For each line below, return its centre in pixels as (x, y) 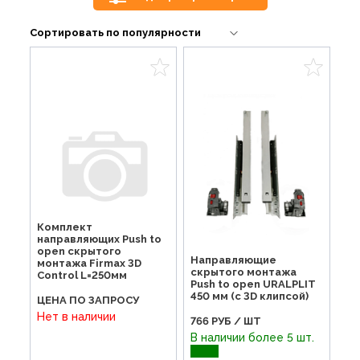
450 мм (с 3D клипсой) (249, 297)
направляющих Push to (100, 239)
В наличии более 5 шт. (254, 338)
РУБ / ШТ (236, 321)
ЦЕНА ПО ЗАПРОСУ (88, 300)
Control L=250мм (82, 275)
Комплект (65, 227)
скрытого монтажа (243, 272)
